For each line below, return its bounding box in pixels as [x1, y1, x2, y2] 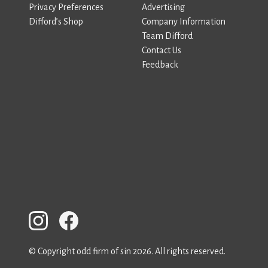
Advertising [142, 2, 185, 12]
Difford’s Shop [29, 17, 83, 26]
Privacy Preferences [29, 2, 103, 12]
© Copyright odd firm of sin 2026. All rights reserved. [29, 246, 226, 256]
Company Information [142, 17, 226, 26]
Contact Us [142, 45, 181, 55]
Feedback [142, 60, 178, 69]
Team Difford [142, 31, 193, 41]
